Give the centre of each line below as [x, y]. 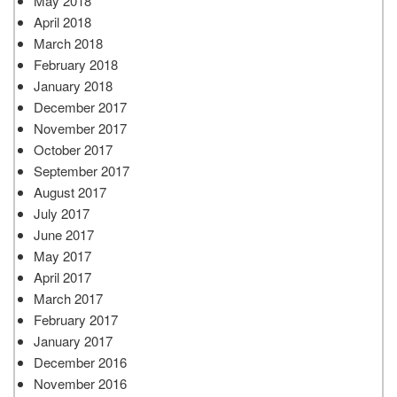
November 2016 [80, 383]
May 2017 [62, 255]
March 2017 [68, 298]
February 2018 [76, 64]
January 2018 [73, 85]
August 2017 [70, 191]
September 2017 [82, 170]
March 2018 [68, 43]
